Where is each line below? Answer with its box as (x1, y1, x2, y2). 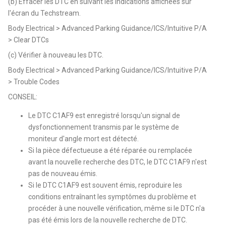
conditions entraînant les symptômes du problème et (28, 192, 197, 201)
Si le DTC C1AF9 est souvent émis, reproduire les (28, 181, 183, 189)
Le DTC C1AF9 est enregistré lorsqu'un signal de (28, 111, 181, 120)
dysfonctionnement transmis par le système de (28, 123, 180, 131)
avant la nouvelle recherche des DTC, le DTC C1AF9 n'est (28, 157, 207, 166)
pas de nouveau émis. (28, 169, 98, 178)
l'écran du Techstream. (8, 9, 81, 17)
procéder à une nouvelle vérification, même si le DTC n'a (28, 204, 205, 212)
